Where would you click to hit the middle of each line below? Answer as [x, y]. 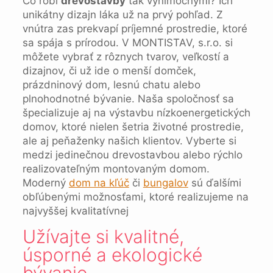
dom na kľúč [99, 183]
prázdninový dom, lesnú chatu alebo [111, 85]
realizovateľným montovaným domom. [116, 169]
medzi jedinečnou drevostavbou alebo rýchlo [132, 155]
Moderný [45, 183]
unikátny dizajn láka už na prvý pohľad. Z [122, 15]
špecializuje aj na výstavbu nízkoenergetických [136, 113]
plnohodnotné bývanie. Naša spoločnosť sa [128, 99]
